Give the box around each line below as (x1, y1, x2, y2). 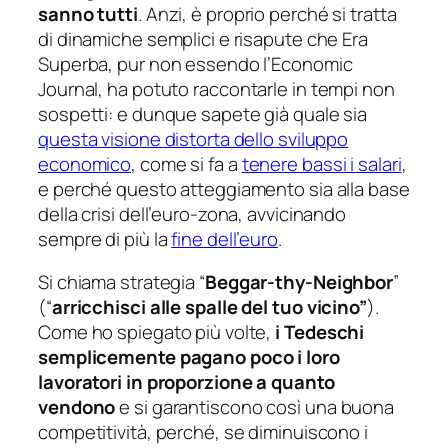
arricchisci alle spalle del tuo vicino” (51, 294, 367, 321)
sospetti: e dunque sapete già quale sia (38, 100, 368, 127)
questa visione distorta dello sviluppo (38, 125, 349, 152)
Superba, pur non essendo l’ (38, 50, 272, 77)
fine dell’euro (171, 225, 278, 252)
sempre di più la (38, 225, 172, 252)
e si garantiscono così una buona (115, 394, 395, 421)
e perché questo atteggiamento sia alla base (38, 175, 410, 202)
